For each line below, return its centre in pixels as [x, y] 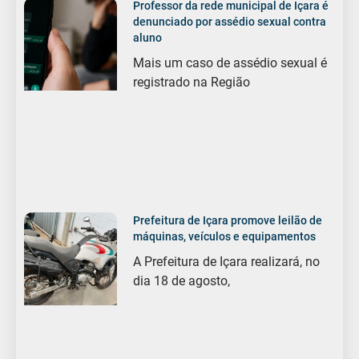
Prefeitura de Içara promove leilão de [228, 220]
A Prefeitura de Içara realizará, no [227, 261]
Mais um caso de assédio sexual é [230, 63]
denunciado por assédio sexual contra [230, 21]
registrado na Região [192, 82]
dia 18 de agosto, [182, 280]
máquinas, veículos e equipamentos [225, 236]
